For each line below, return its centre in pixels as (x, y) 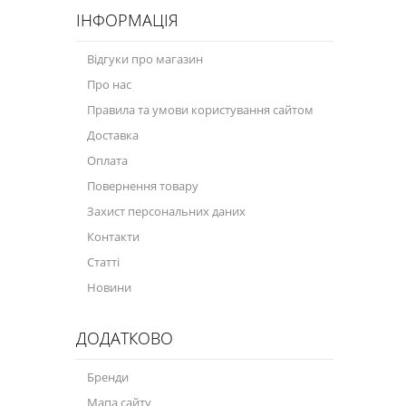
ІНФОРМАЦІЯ (127, 20)
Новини (109, 287)
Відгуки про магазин (145, 59)
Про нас (109, 84)
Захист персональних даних (166, 211)
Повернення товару (143, 186)
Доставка (113, 135)
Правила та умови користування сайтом (200, 110)
